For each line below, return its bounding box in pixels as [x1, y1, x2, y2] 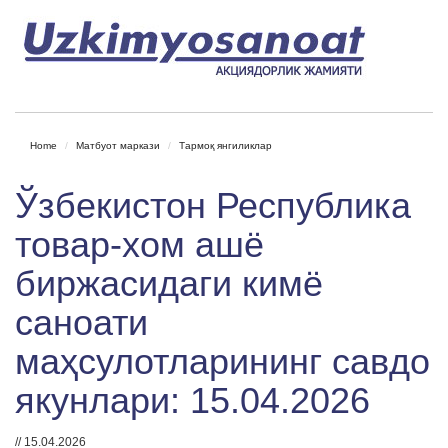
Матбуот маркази [76, 140, 160, 151]
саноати [15, 302, 148, 343]
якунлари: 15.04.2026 [15, 380, 370, 421]
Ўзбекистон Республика [15, 185, 411, 226]
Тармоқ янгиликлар [179, 140, 272, 151]
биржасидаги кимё [15, 263, 323, 304]
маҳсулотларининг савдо [15, 341, 430, 382]
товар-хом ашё [15, 224, 264, 265]
